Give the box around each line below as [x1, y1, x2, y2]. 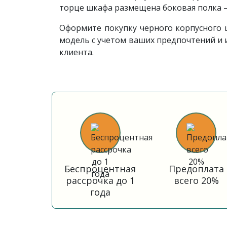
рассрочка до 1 [65, 174, 135, 186]
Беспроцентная [64, 163, 136, 175]
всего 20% [173, 174, 219, 186]
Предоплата [168, 163, 224, 175]
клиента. [59, 47, 94, 58]
